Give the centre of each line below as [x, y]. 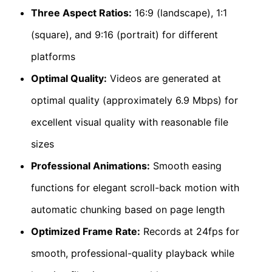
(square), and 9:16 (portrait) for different [124, 35]
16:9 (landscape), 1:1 [179, 13]
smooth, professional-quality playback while [132, 253]
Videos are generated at [164, 78]
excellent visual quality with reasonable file [129, 122]
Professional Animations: [90, 166]
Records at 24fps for [189, 231]
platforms [53, 56]
